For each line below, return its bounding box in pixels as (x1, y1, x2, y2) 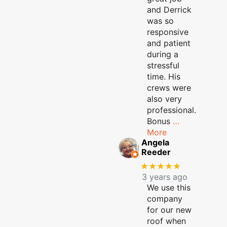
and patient (147, 38, 191, 49)
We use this (147, 182, 191, 193)
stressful (147, 60, 179, 71)
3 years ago (141, 172, 187, 182)
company (147, 194, 182, 204)
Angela (141, 137, 169, 148)
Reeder (141, 147, 171, 158)
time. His (147, 71, 180, 82)
